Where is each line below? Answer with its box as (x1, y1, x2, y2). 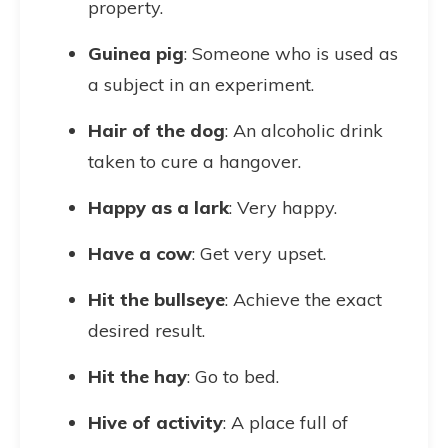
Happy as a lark (88, 196, 229, 219)
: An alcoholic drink (225, 119, 383, 142)
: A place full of (223, 411, 348, 434)
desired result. (88, 319, 205, 342)
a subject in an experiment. (88, 73, 314, 96)
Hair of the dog (88, 119, 225, 142)
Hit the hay (88, 365, 187, 388)
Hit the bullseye (88, 288, 225, 311)
